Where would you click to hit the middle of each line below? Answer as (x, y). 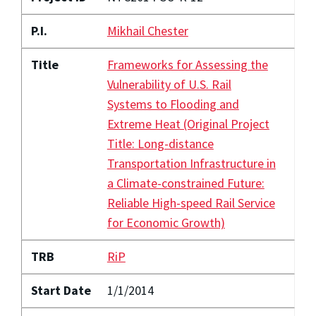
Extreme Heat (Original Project (188, 124)
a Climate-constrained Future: (186, 183)
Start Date (61, 291)
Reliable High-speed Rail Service (191, 203)
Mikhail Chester (147, 31)
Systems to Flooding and (173, 104)
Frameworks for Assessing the (187, 65)
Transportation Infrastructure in (191, 164)
